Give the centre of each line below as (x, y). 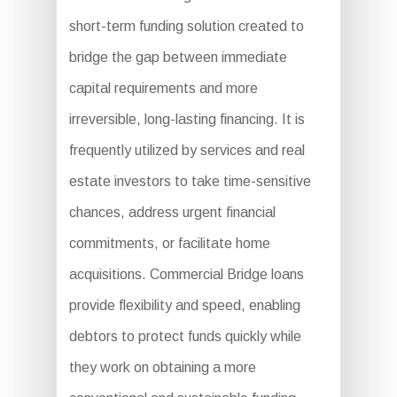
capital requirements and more (163, 88)
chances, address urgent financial (172, 212)
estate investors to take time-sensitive (190, 181)
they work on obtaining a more (162, 367)
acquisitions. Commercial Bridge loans (186, 274)
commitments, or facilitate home (169, 243)
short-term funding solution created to (186, 26)
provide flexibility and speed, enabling (184, 305)
